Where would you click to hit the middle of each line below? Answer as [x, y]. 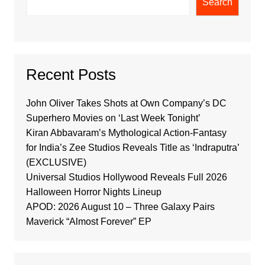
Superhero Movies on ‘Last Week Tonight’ [113, 118]
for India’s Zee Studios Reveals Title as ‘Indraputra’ [132, 147]
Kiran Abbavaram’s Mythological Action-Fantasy [126, 132]
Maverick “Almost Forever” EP [88, 221]
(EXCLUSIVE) [56, 162]
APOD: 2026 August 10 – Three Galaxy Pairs [120, 206]
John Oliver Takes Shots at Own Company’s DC [126, 103]
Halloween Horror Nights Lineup [93, 192]
